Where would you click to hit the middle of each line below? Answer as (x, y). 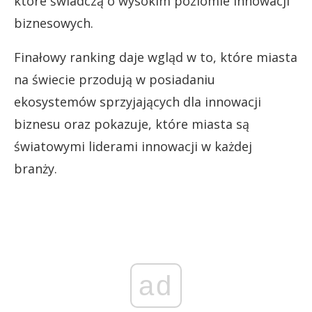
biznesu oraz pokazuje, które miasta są (132, 124)
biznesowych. (54, 23)
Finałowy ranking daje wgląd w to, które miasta (156, 57)
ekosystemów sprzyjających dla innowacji (138, 102)
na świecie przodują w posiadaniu (115, 80)
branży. (36, 169)
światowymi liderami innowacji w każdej (133, 147)
